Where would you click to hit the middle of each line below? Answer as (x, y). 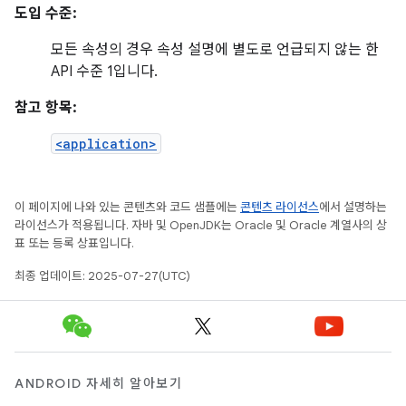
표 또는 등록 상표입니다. (74, 243)
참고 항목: (46, 108)
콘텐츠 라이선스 (280, 207)
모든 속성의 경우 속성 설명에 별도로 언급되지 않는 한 (215, 50)
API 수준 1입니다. (104, 72)
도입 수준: (46, 14)
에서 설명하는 (353, 207)
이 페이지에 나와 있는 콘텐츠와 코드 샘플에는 (127, 207)
